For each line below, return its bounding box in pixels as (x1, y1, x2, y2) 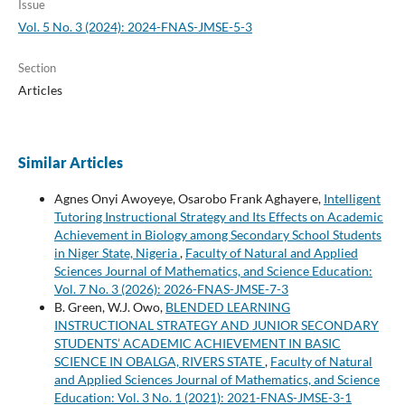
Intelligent (323, 190, 381, 206)
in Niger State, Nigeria (53, 244, 180, 260)
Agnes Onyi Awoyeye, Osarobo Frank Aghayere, (53, 190, 324, 206)
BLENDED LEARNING (165, 298, 290, 315)
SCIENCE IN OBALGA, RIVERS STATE (53, 353, 265, 369)
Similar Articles (17, 153, 123, 171)
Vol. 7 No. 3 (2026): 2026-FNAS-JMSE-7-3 (53, 280, 288, 297)
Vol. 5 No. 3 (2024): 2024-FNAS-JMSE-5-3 (17, 18, 252, 34)
